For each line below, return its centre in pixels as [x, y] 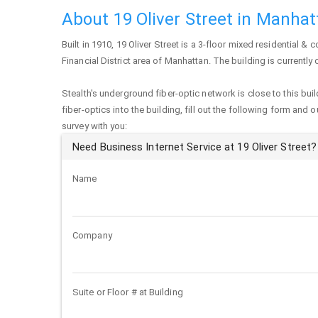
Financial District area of [113, 61]
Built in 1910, [89, 44]
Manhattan [186, 61]
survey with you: [95, 126]
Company [92, 235]
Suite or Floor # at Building [128, 292]
